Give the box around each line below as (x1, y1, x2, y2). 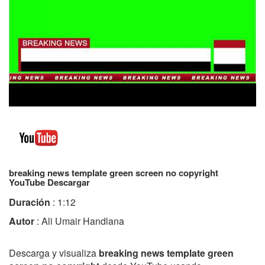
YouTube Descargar (9, 175, 90, 189)
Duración (9, 195, 50, 209)
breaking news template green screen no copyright (9, 166, 218, 179)
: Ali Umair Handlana (34, 214, 124, 228)
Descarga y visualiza (9, 245, 99, 260)
